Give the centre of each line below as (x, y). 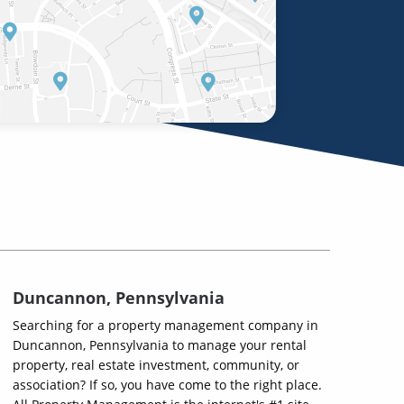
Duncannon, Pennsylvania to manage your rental (160, 345)
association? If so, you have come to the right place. (167, 385)
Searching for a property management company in (165, 325)
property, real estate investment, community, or (156, 365)
